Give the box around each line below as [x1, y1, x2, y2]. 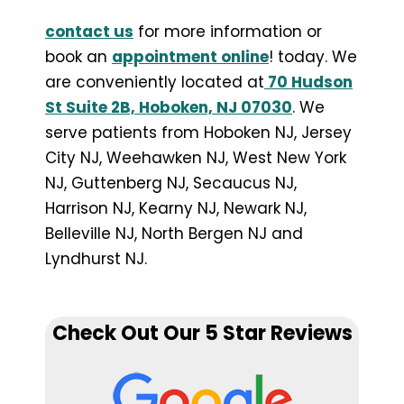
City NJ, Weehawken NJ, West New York [45, 146, 346, 169]
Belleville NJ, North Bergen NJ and [45, 222, 303, 244]
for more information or [133, 20, 322, 42]
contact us [45, 20, 133, 42]
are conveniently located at [45, 70, 264, 93]
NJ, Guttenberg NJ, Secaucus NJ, [45, 171, 297, 194]
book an [45, 45, 112, 68]
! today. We [269, 45, 357, 68]
